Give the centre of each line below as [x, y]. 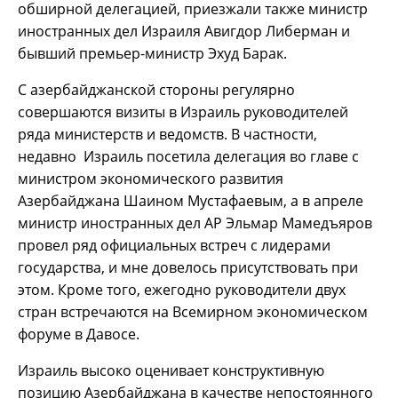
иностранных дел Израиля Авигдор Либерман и [184, 31]
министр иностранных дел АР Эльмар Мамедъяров [195, 223]
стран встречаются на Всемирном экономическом [193, 311]
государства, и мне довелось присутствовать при [188, 267]
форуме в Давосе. [79, 334]
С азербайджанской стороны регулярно [156, 89]
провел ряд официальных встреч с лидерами [174, 245]
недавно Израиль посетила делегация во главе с [188, 156]
